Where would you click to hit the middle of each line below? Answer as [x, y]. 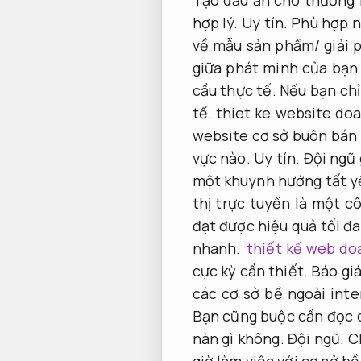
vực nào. [223, 158]
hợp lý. [217, 22]
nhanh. [216, 248]
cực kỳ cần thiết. [252, 270]
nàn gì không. [240, 338]
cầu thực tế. [234, 90]
